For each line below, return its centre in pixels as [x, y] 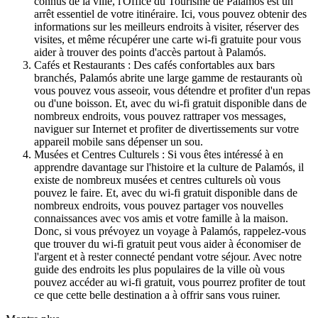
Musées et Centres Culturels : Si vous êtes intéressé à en [159, 154]
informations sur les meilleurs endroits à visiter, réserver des [166, 26]
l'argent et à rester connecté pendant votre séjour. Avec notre [168, 256]
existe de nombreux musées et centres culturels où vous [157, 180]
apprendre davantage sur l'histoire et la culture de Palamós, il [169, 167]
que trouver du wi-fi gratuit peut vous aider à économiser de [168, 243]
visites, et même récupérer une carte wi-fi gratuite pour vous [168, 39]
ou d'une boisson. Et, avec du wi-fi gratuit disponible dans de [170, 103]
